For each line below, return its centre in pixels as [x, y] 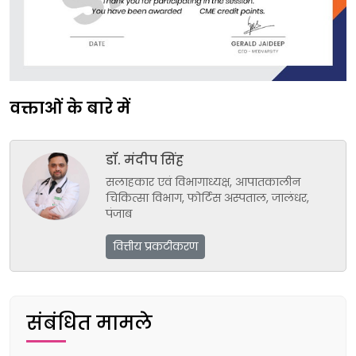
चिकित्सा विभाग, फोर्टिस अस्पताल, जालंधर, [207, 197]
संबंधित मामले [89, 323]
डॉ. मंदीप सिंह [145, 160]
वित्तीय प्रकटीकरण [155, 246]
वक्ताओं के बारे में [70, 108]
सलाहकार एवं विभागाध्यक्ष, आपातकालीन [203, 182]
